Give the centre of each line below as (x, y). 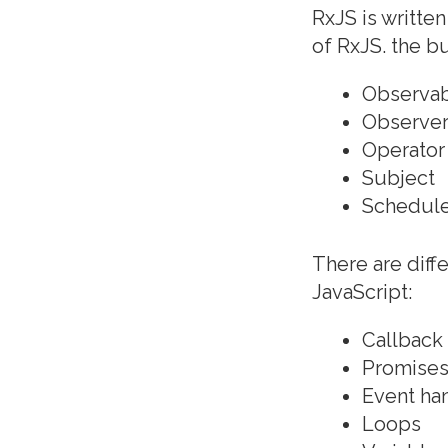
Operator (403, 150)
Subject (398, 178)
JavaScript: (362, 292)
